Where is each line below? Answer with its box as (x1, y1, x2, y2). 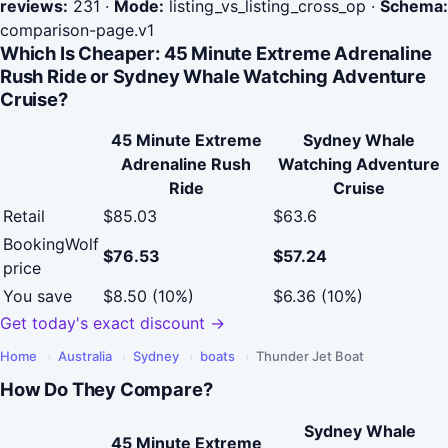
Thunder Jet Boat (256, 348, 364, 365)
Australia (58, 348, 112, 365)
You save (3, 286, 72, 307)
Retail (3, 206, 45, 227)
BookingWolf (3, 234, 99, 255)
